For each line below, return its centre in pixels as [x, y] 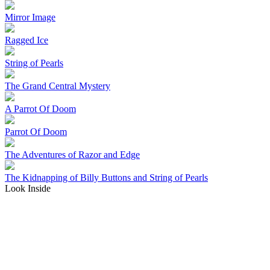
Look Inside [28, 188]
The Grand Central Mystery [58, 86]
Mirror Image [30, 17]
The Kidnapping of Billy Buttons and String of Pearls [106, 177]
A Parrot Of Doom [40, 108]
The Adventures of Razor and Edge [72, 154]
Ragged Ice [27, 40]
